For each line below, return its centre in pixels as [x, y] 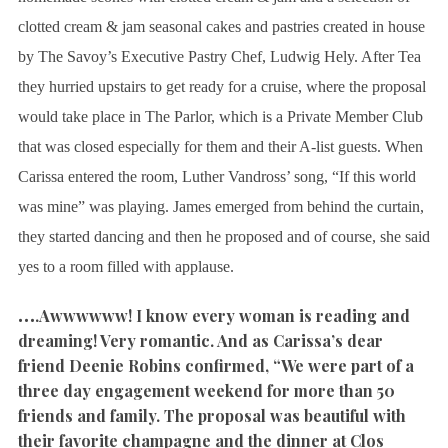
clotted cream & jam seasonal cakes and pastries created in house [221, 27]
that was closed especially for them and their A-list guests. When [220, 147]
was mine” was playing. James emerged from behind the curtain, [220, 207]
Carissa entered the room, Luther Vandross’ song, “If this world [216, 177]
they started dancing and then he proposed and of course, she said [223, 237]
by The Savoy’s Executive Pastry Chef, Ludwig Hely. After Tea [219, 57]
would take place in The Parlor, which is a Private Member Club [220, 117]
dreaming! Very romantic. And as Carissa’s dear [200, 341]
